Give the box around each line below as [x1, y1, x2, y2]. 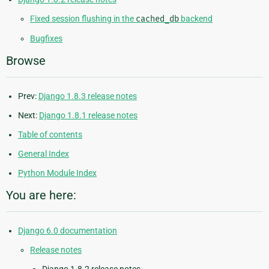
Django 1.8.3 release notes [38, 91, 137, 101]
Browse [6, 53, 46, 68]
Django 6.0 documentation [18, 226, 117, 236]
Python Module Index [18, 168, 97, 178]
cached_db [136, 14, 179, 25]
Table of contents [18, 130, 82, 140]
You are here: [6, 188, 76, 203]
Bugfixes [30, 34, 62, 44]
